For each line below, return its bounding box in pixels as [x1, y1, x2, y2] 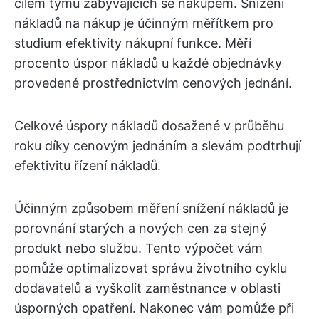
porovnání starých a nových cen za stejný [14, 220, 267, 236]
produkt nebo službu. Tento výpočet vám [14, 240, 263, 256]
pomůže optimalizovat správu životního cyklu [14, 260, 287, 276]
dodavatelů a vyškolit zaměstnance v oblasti [14, 280, 281, 296]
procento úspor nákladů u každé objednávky [14, 55, 282, 70]
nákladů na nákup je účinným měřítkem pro [14, 15, 273, 31]
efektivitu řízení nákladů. [14, 157, 161, 173]
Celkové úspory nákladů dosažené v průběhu [14, 117, 284, 133]
